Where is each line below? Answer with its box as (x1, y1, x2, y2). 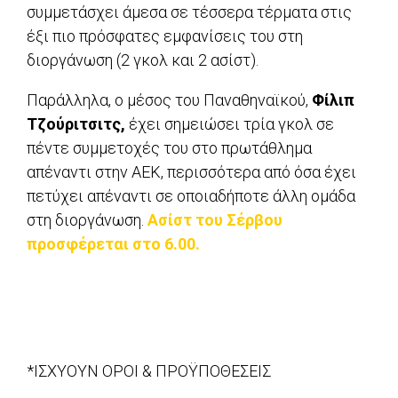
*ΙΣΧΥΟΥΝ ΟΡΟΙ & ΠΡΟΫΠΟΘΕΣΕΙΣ (27, 362, 271, 381)
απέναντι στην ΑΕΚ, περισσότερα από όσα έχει (27, 163, 356, 182)
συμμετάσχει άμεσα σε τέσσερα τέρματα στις (27, 3, 352, 22)
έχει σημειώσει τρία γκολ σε (125, 115, 334, 134)
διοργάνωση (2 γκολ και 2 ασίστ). (27, 51, 259, 70)
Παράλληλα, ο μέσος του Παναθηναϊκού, (27, 91, 312, 110)
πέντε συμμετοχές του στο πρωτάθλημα (27, 139, 312, 158)
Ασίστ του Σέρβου (147, 211, 283, 230)
